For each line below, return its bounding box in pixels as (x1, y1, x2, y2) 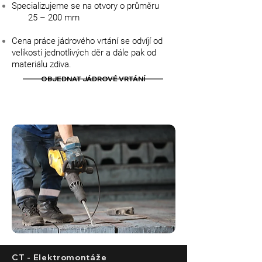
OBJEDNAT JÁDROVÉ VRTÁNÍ (41, 74, 145, 83)
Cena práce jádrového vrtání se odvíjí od (12, 36, 163, 46)
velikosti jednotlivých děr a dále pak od (12, 47, 156, 58)
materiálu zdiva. (12, 59, 71, 70)
